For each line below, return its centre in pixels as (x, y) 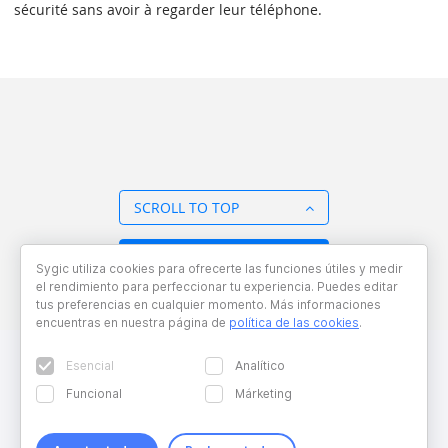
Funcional (94, 393)
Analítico (260, 365)
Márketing (264, 393)
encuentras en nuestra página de (132, 322)
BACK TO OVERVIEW (200, 256)
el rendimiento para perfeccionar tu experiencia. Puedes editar (217, 286)
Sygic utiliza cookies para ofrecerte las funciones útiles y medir (219, 268)
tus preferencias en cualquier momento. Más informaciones (208, 304)
